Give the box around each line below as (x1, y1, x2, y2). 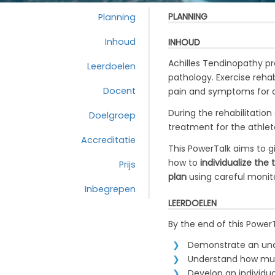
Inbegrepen (84, 183, 136, 195)
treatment (168, 120, 214, 133)
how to (168, 156, 200, 169)
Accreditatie (80, 134, 136, 146)
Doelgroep (88, 109, 136, 122)
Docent (103, 85, 136, 97)
